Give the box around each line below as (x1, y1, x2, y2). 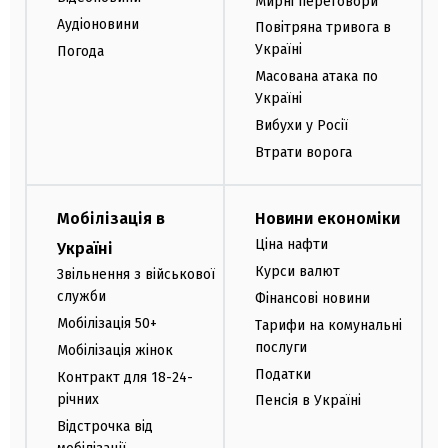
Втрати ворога (255, 143, 352, 161)
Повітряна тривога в (255, 19, 391, 37)
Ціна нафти (255, 236, 328, 254)
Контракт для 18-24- (57, 368, 193, 386)
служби (57, 288, 106, 306)
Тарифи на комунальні (255, 316, 402, 334)
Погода (57, 42, 104, 60)
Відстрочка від (57, 417, 153, 435)
